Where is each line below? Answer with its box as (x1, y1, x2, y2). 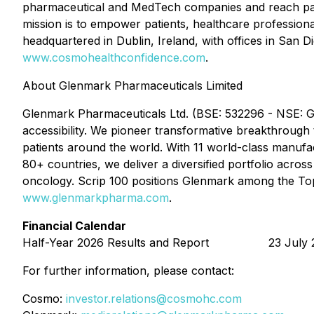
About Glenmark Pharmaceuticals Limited (22, 78, 243, 93)
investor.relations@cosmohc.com (66, 292, 242, 306)
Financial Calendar (22, 219, 126, 233)
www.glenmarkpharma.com (22, 191, 169, 205)
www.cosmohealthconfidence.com (22, 50, 205, 64)
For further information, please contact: (22, 264, 234, 278)
